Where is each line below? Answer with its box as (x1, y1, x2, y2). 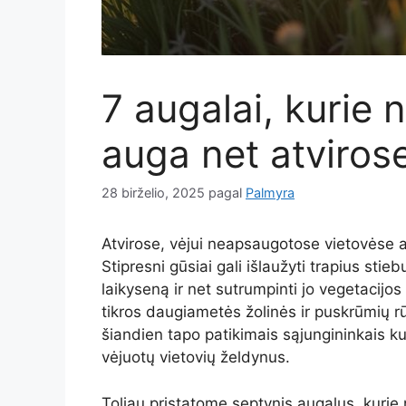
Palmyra (246, 185, 295, 201)
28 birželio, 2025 (101, 185, 205, 201)
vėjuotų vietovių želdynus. (101, 348, 290, 367)
